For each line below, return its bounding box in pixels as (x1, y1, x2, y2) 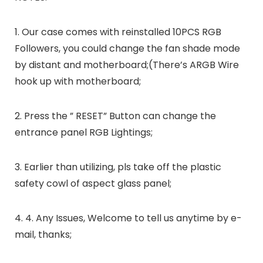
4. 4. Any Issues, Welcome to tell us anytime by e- (14, 211, 242, 225)
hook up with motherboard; (14, 75, 141, 89)
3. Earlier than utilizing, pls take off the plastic (14, 160, 221, 174)
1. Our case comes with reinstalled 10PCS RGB (14, 25, 221, 39)
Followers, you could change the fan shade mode (14, 42, 240, 56)
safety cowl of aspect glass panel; (14, 177, 171, 191)
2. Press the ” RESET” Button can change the (14, 109, 216, 123)
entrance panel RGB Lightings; (14, 126, 153, 140)
